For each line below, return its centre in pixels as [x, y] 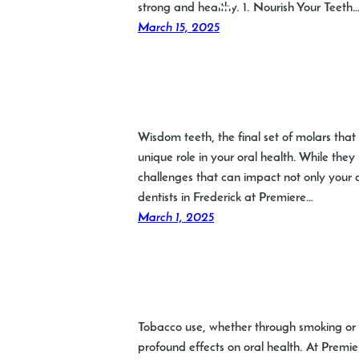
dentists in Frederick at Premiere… [226, 198]
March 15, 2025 [179, 28]
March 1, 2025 [176, 218]
